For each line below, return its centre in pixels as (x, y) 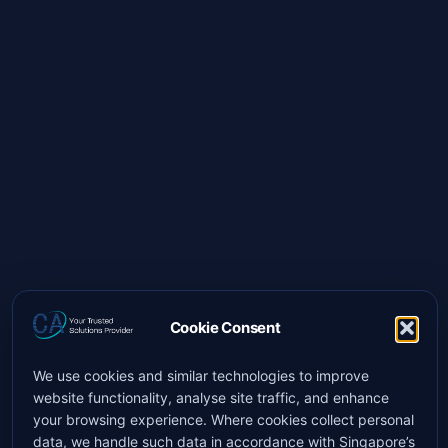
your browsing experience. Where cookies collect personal (223, 419)
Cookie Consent (225, 327)
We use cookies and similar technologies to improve (201, 375)
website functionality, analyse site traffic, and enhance (211, 397)
